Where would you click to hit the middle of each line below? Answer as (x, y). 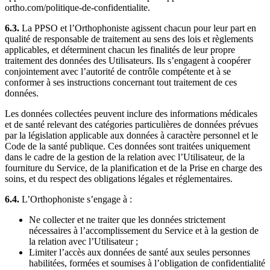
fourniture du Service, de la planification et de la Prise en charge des (133, 168)
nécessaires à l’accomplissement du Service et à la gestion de (144, 230)
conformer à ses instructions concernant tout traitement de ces (121, 82)
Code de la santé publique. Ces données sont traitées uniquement (127, 146)
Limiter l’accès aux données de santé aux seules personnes (140, 252)
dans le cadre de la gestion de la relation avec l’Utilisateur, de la (125, 157)
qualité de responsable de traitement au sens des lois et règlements (129, 39)
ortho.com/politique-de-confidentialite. (77, 7)
